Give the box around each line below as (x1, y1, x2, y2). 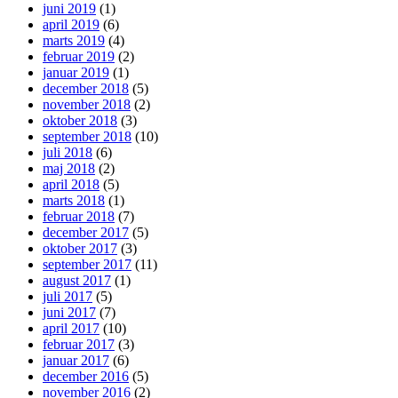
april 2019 (43, 16, 99, 32)
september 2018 (43, 128, 131, 144)
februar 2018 (43, 208, 115, 224)
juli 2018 (43, 144, 92, 160)
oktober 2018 (43, 112, 117, 128)
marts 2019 (43, 32, 105, 48)
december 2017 (43, 224, 129, 240)
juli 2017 (43, 288, 92, 304)
